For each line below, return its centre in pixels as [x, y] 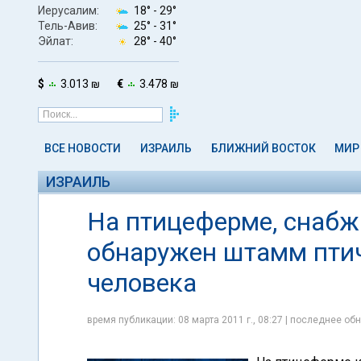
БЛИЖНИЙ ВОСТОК [263, 148]
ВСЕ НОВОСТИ [83, 148]
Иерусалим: [68, 10]
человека [142, 283]
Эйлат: [56, 41]
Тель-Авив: [68, 25]
